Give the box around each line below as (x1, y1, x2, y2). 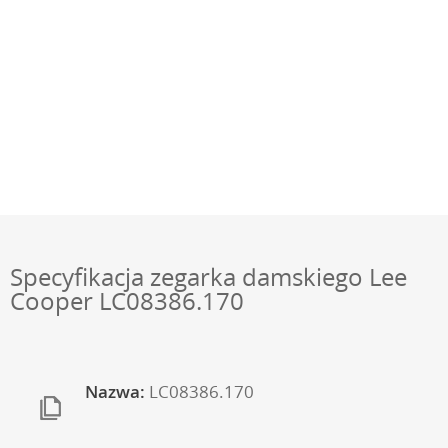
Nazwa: (85, 380, 145, 404)
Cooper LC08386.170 (10, 284, 244, 318)
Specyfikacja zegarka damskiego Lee (10, 260, 407, 294)
